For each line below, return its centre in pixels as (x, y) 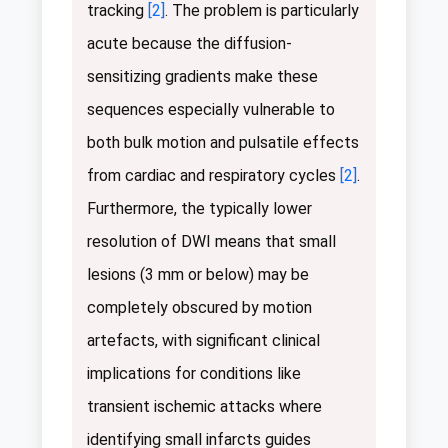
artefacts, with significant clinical (203, 341)
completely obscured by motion (199, 308)
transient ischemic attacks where (204, 407)
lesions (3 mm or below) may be (198, 275)
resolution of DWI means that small (211, 242)
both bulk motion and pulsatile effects (223, 143)
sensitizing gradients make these (202, 77)
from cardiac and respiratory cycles (213, 176)
